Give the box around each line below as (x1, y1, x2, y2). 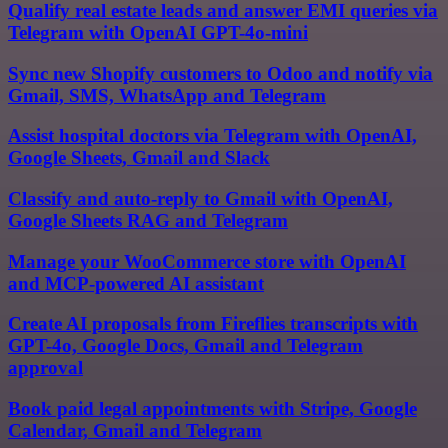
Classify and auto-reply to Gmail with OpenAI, (8, 187, 393, 209)
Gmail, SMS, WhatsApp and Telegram (8, 84, 326, 106)
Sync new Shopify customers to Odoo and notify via (8, 62, 433, 84)
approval (8, 357, 83, 379)
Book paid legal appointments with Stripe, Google (8, 398, 417, 420)
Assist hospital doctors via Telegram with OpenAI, (8, 125, 417, 147)
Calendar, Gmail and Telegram (8, 420, 262, 442)
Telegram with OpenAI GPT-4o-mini (8, 21, 308, 43)
